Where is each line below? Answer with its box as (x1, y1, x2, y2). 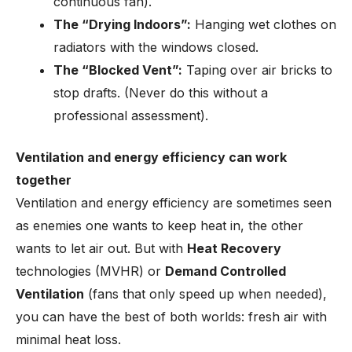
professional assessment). (53, 108, 208, 123)
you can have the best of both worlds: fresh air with (16, 309, 327, 324)
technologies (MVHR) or (16, 263, 165, 279)
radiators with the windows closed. (53, 39, 258, 55)
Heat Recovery (187, 240, 281, 256)
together (16, 172, 71, 188)
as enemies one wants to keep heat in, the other (16, 218, 303, 233)
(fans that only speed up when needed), (84, 286, 327, 302)
